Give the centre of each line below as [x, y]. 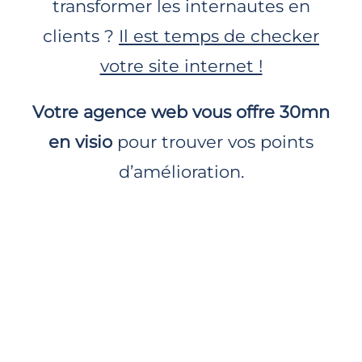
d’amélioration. [181, 171]
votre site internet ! [181, 65]
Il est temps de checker [219, 36]
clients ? [81, 36]
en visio [80, 141]
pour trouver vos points [213, 141]
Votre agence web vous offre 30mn [181, 112]
